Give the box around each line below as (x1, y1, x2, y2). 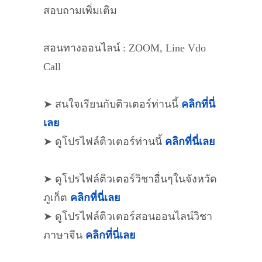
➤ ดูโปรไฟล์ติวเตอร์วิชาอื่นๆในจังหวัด (43, 173, 217, 185)
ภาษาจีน (43, 229, 85, 241)
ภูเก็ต (43, 192, 70, 204)
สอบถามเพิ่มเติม (43, 5, 117, 16)
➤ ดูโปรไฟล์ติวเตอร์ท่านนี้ (43, 136, 165, 147)
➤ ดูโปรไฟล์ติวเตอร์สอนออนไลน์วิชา (43, 211, 212, 222)
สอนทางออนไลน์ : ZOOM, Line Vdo (43, 42, 206, 54)
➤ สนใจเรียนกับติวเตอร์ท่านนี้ (43, 98, 181, 110)
